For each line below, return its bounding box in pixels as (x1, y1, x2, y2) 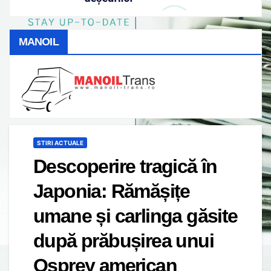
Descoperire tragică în (33, 155, 217, 177)
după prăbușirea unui (33, 229, 214, 252)
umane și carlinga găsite (33, 204, 238, 227)
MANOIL (19, 35, 59, 48)
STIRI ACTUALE (37, 139, 83, 146)
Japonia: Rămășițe (33, 180, 190, 202)
